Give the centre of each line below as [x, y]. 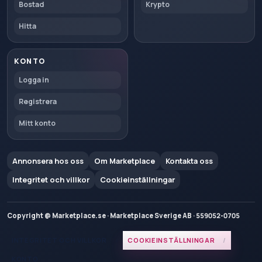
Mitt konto [37, 123]
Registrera [38, 101]
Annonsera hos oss [48, 161]
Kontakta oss [189, 161]
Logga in [34, 80]
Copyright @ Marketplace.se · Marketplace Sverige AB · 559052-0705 [123, 216]
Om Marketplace [125, 161]
